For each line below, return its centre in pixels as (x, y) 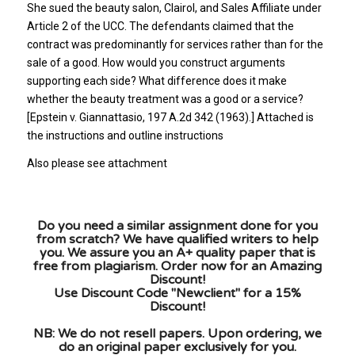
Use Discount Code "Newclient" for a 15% (177, 293)
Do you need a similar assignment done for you (177, 225)
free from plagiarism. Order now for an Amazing (177, 266)
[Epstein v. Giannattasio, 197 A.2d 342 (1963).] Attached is (170, 117)
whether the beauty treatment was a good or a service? (165, 99)
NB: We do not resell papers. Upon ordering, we (177, 333)
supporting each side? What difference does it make (157, 80)
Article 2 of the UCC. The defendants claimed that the (160, 26)
